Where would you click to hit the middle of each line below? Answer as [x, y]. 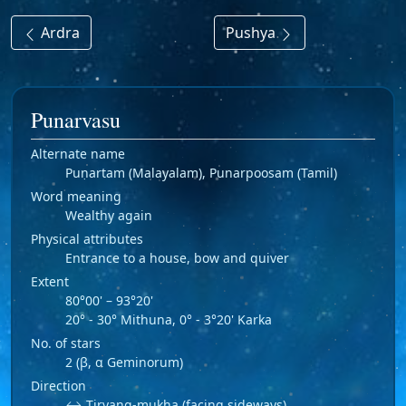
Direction [58, 385]
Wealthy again [109, 215]
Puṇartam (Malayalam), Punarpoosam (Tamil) [201, 172]
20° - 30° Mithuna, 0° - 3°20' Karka [169, 319]
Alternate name [78, 153]
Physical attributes [87, 238]
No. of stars [66, 343]
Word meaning [76, 196]
